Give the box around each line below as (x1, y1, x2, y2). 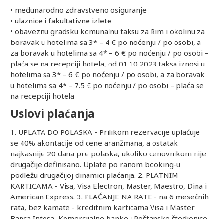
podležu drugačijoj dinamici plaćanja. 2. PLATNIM (10, 170, 178, 180)
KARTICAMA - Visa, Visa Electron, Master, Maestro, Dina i (10, 180, 207, 191)
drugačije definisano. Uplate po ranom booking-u (10, 159, 180, 169)
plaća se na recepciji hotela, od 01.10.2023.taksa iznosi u (10, 58, 205, 68)
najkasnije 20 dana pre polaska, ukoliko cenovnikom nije (10, 148, 206, 158)
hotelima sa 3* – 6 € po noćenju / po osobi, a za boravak (10, 69, 205, 79)
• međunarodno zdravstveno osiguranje (10, 4, 149, 15)
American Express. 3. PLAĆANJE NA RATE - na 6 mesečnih (10, 191, 209, 201)
